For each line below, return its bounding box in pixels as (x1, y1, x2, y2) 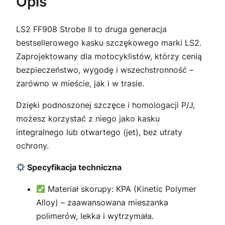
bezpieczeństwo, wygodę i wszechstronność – (16, 65, 193, 75)
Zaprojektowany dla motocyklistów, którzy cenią (16, 51, 202, 62)
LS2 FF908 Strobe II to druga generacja (16, 24, 167, 35)
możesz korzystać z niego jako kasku (16, 114, 160, 124)
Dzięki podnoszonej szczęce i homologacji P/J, (16, 100, 195, 110)
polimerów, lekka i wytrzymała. (36, 211, 154, 221)
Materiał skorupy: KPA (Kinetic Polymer (45, 184, 197, 194)
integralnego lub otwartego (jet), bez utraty (16, 127, 182, 138)
